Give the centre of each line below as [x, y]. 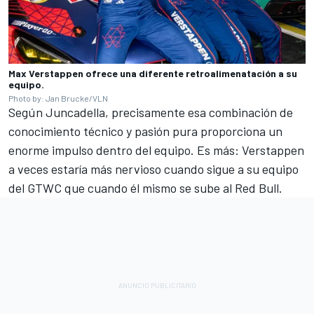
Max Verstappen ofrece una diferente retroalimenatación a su [153, 73]
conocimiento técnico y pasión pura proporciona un [145, 131]
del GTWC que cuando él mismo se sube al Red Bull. [145, 187]
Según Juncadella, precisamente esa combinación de [151, 112]
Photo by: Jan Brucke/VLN [58, 98]
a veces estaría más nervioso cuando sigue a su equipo [153, 169]
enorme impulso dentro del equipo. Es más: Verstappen [156, 150]
